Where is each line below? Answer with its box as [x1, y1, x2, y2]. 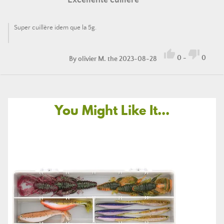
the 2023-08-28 [106, 54, 158, 63]
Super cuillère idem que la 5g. [14, 24, 96, 31]
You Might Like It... [54, 100, 169, 119]
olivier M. [78, 54, 106, 63]
